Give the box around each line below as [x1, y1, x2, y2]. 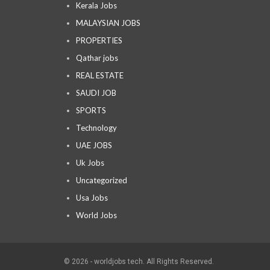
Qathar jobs [76, 53, 118, 63]
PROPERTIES [76, 36, 122, 45]
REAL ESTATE [76, 71, 124, 80]
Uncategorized [76, 175, 127, 185]
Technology [76, 123, 117, 133]
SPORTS [76, 105, 106, 115]
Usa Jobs [76, 193, 108, 202]
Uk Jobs [76, 158, 104, 168]
